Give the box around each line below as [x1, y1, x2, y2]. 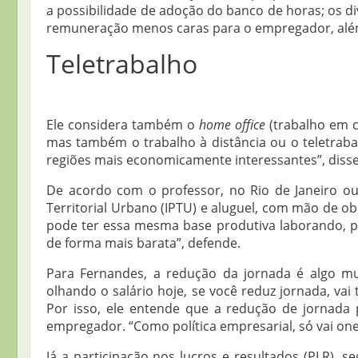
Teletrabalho [46, 46, 197, 82]
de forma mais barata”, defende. [46, 234, 241, 253]
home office [199, 116, 265, 134]
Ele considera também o [46, 116, 199, 134]
